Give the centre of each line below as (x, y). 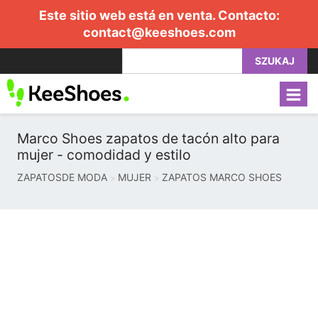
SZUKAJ (275, 61)
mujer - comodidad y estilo (104, 155)
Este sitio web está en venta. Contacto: (159, 15)
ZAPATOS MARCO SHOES (222, 177)
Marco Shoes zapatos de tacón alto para (148, 138)
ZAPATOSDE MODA (62, 177)
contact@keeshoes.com (159, 32)
